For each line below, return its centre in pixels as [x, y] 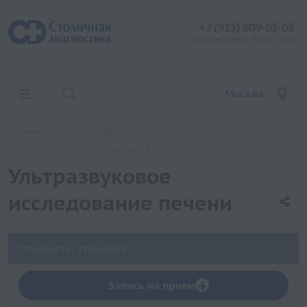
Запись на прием [152, 285]
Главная [24, 131]
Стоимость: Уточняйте [73, 248]
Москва [244, 94]
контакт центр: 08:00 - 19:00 [246, 39]
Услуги [69, 131]
